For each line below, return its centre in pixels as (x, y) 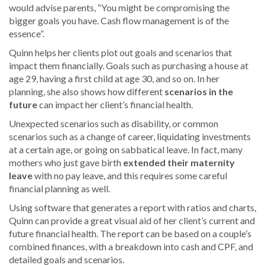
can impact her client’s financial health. (116, 104)
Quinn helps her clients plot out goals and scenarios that (120, 52)
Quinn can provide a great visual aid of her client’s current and (132, 220)
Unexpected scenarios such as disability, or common (114, 123)
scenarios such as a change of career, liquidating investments (130, 136)
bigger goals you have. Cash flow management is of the (119, 20)
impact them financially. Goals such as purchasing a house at (129, 65)
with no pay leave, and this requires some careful (130, 175)
